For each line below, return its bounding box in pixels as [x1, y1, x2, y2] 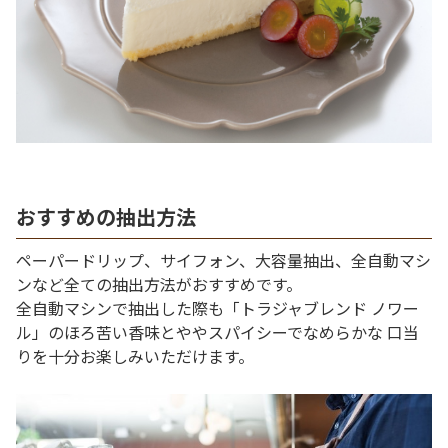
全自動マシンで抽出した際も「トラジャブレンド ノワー [16, 297, 419, 320]
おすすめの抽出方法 [16, 203, 196, 231]
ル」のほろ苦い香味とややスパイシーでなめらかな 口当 [16, 321, 419, 344]
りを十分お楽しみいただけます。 [16, 345, 254, 368]
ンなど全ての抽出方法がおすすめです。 [16, 273, 302, 296]
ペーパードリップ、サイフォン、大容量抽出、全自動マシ [16, 249, 431, 272]
